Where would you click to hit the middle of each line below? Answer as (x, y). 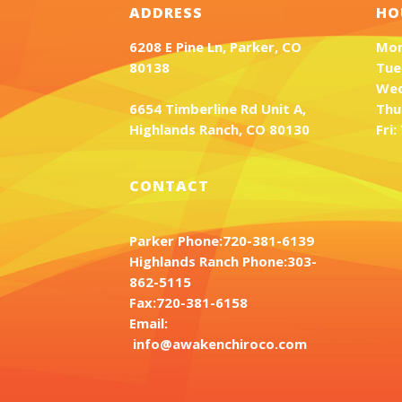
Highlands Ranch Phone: (208, 261)
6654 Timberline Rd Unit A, (218, 109)
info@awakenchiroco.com (220, 344)
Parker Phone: (176, 240)
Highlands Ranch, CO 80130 (219, 129)
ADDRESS (166, 13)
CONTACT (169, 186)
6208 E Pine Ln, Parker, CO (215, 47)
